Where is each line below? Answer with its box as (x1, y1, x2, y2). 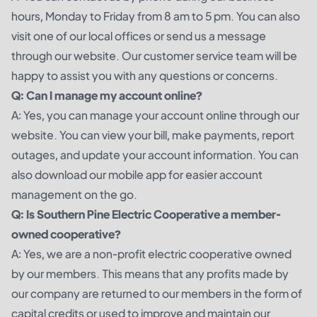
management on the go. (11, 186, 137, 202)
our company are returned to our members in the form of (11, 285, 302, 301)
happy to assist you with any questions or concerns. (11, 67, 278, 83)
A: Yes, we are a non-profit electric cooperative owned (11, 246, 292, 261)
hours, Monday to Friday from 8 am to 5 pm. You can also (11, 8, 300, 23)
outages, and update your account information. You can (11, 146, 299, 162)
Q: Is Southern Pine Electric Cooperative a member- (11, 206, 281, 221)
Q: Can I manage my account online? (11, 87, 202, 103)
